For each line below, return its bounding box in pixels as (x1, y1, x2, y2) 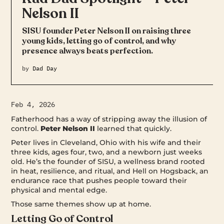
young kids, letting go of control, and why (21, 35, 176, 46)
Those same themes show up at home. (11, 199, 151, 208)
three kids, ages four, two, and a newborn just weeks (11, 147, 202, 156)
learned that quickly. (95, 123, 172, 133)
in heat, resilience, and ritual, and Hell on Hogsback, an (11, 166, 209, 175)
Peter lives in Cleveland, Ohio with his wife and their (11, 137, 201, 147)
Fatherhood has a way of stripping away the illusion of (11, 114, 207, 123)
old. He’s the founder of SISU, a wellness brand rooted (11, 156, 205, 166)
